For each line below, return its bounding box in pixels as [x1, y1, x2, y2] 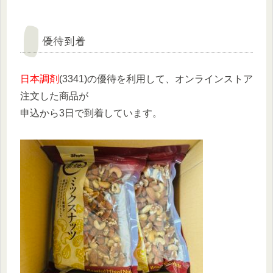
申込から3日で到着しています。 [20, 107, 162, 118]
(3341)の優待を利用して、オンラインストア [59, 73, 253, 84]
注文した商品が [20, 90, 88, 101]
